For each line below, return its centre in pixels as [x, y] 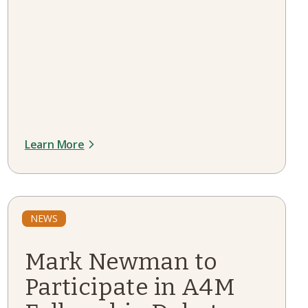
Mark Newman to [121, 262]
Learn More [54, 144]
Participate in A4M [130, 287]
